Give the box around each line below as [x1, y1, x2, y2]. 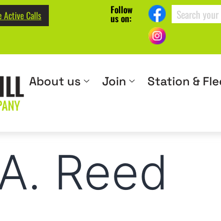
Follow [110, 3, 133, 16]
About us [29, 74, 81, 89]
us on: [110, 12, 132, 25]
